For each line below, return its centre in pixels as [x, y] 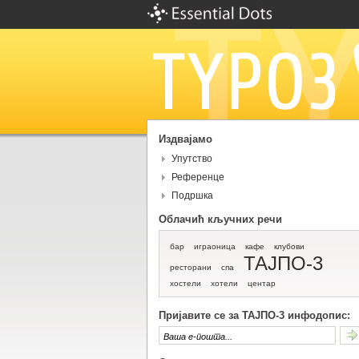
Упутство [192, 159]
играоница [214, 246]
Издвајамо [185, 139]
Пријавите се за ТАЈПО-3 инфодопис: [254, 315]
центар [261, 283]
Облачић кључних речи [220, 219]
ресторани [190, 267]
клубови [289, 246]
